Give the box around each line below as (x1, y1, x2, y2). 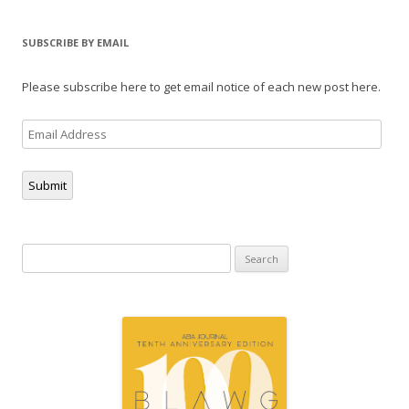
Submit (28, 177, 67, 194)
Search (21, 246, 60, 262)
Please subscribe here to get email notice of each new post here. (22, 79, 381, 95)
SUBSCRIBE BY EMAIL (22, 36, 129, 49)
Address (21, 143, 68, 160)
